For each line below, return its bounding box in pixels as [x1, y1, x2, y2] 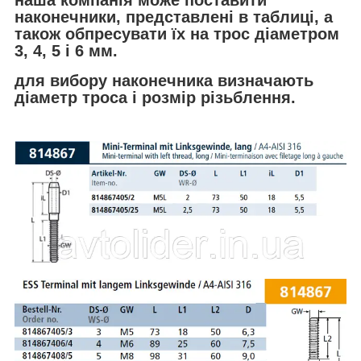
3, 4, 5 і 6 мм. [15, 42, 118, 60]
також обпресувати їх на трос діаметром [15, 25, 339, 44]
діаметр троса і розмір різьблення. [15, 88, 296, 106]
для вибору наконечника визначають [15, 71, 313, 89]
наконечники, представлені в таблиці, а [15, 8, 333, 27]
